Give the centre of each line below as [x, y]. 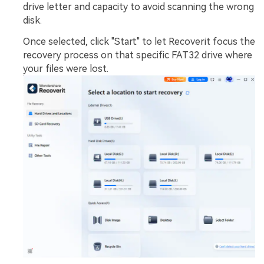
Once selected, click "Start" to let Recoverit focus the [139, 41]
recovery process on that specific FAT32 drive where [138, 55]
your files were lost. [66, 68]
